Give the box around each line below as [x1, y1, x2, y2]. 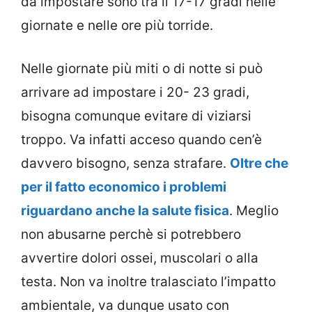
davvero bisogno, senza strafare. [21, 155, 230, 172]
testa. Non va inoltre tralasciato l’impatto [21, 274, 276, 290]
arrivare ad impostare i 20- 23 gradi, [21, 84, 249, 101]
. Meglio [229, 203, 279, 219]
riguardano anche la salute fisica [21, 203, 229, 219]
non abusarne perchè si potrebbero [21, 226, 241, 243]
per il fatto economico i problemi [21, 179, 226, 196]
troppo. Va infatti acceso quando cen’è [21, 132, 262, 148]
